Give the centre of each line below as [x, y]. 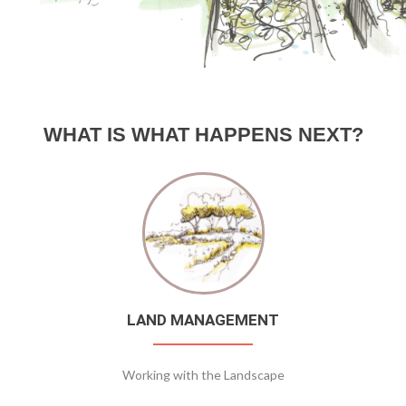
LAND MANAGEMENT [203, 320]
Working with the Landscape [203, 375]
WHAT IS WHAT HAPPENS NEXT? [203, 135]
